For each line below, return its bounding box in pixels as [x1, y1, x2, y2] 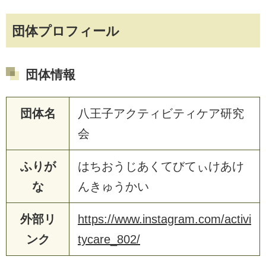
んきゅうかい [78, 179, 149, 193]
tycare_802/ [78, 232, 140, 246]
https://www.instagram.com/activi [78, 212, 251, 226]
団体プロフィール [12, 23, 119, 39]
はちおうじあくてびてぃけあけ [78, 159, 244, 173]
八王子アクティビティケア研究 [78, 106, 244, 120]
